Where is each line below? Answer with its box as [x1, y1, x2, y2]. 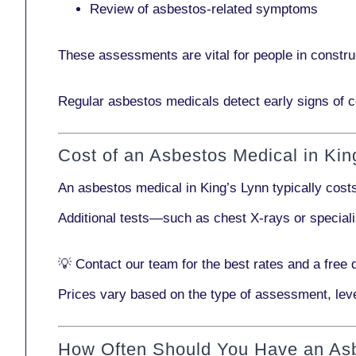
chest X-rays [214, 211, 290, 226]
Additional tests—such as [58, 211, 214, 226]
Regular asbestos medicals [58, 93, 223, 109]
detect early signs [223, 93, 329, 109]
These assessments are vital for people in [58, 47, 311, 63]
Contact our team [75, 257, 178, 272]
